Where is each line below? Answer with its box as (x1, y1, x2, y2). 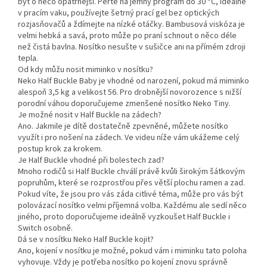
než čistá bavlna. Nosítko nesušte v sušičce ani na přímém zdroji (18, 41, 246, 54)
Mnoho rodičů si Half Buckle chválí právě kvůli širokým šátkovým (18, 166, 245, 178)
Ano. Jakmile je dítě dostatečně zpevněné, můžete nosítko (18, 120, 228, 133)
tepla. (18, 52, 38, 65)
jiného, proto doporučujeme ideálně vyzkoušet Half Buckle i (18, 211, 230, 223)
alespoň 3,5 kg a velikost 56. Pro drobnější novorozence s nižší (18, 86, 241, 99)
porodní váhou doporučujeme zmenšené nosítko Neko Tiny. (18, 98, 231, 110)
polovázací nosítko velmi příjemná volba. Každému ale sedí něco (18, 200, 247, 212)
